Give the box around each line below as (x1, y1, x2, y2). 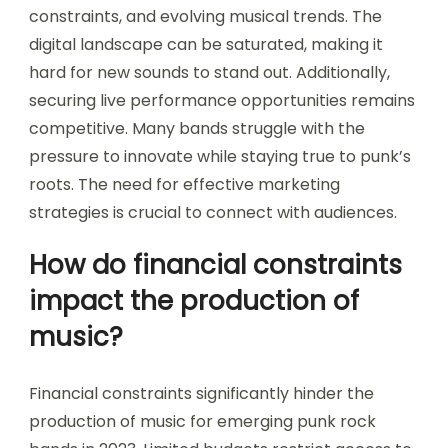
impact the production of (29, 283, 359, 320)
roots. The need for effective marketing (29, 173, 340, 197)
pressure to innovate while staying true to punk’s (29, 145, 411, 169)
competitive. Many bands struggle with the (29, 117, 365, 141)
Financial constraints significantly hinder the (29, 382, 374, 406)
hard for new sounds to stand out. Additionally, (29, 61, 390, 85)
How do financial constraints (29, 247, 402, 284)
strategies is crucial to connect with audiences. (29, 201, 397, 225)
